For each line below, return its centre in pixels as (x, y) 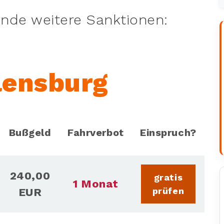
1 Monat (96, 183)
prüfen (168, 190)
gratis (168, 177)
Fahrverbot (96, 132)
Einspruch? (168, 132)
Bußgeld (30, 132)
